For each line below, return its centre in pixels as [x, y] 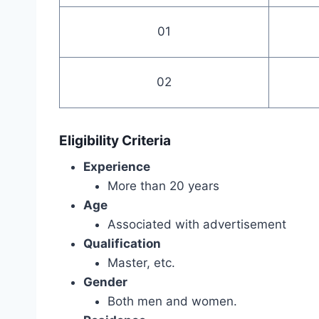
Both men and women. [172, 302]
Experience [117, 167]
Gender [105, 282]
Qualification [122, 244]
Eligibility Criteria [115, 140]
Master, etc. [141, 263]
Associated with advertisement [197, 225]
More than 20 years [163, 186]
